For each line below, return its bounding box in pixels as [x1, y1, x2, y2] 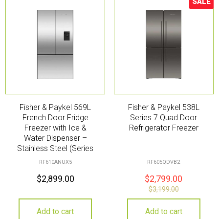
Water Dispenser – [23, 133, 87, 143]
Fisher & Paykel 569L [20, 103, 91, 112]
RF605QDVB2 [147, 158, 180, 165]
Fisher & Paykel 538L [128, 103, 199, 112]
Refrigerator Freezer [129, 123, 198, 133]
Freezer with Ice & [24, 123, 87, 133]
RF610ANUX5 [39, 158, 72, 165]
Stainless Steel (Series [17, 144, 94, 153]
